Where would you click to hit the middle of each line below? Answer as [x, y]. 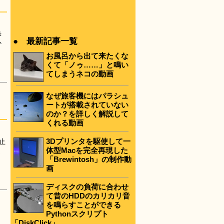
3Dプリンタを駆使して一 [88, 141]
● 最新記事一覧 [45, 41]
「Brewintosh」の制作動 [89, 159]
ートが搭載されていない [87, 104]
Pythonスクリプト [77, 214]
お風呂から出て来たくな [87, 56]
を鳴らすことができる [83, 205]
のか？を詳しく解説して [87, 113]
